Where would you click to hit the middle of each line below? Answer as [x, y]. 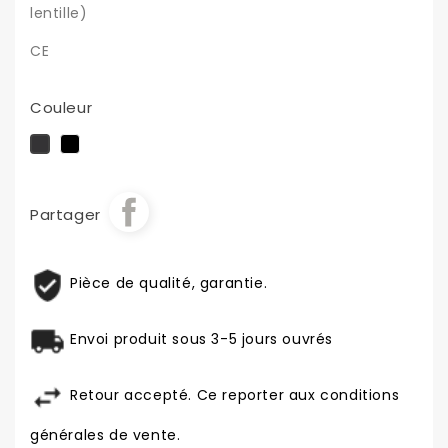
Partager [65, 215]
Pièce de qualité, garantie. [169, 283]
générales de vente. [105, 435]
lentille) [59, 13]
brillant [104, 167]
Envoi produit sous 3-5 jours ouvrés [201, 339]
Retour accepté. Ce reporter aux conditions [235, 395]
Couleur [61, 108]
